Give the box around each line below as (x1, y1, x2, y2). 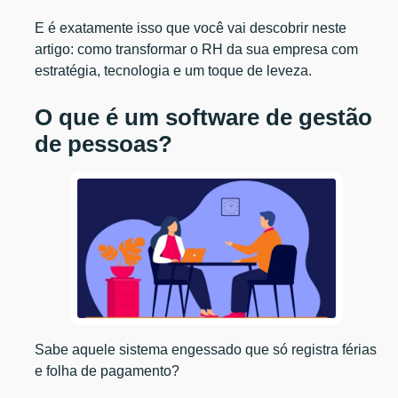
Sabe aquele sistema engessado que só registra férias (35, 341, 378, 357)
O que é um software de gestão (35, 104, 373, 130)
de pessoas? (35, 131, 173, 156)
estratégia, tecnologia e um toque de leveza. (35, 62, 313, 78)
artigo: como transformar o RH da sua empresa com (35, 41, 359, 57)
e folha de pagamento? (35, 362, 184, 378)
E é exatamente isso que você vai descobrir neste (35, 20, 347, 36)
